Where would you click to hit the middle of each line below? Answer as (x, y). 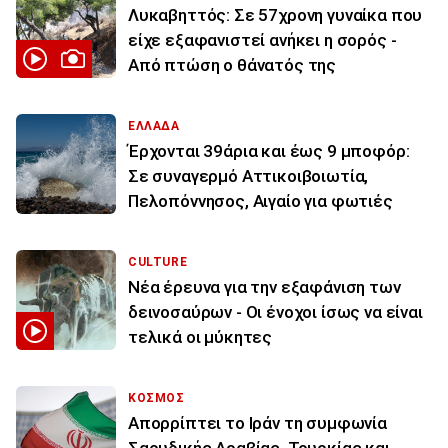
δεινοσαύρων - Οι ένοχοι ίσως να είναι (275, 312)
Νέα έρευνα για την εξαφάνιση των (264, 287)
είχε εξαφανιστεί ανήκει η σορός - (262, 40)
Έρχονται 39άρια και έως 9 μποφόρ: (269, 151)
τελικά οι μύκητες (200, 337)
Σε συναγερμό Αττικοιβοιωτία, (248, 176)
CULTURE (158, 262)
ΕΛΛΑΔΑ (154, 126)
